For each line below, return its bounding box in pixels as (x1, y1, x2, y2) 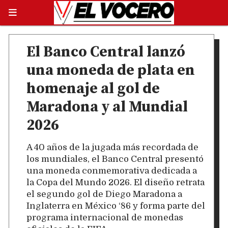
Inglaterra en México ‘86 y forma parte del (26, 201, 205, 211)
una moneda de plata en (26, 61, 195, 80)
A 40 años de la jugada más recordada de (26, 142, 198, 152)
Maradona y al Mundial (26, 98, 188, 117)
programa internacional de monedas (26, 212, 183, 222)
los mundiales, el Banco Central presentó (26, 154, 204, 164)
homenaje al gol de (26, 79, 160, 98)
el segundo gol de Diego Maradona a (26, 189, 182, 199)
